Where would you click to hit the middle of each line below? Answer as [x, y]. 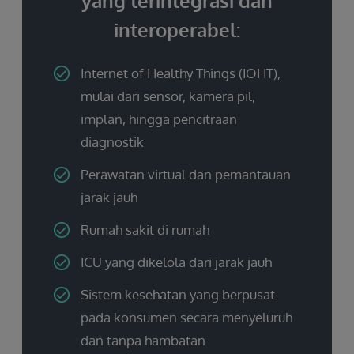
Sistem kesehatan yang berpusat [178, 294]
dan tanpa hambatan [143, 340]
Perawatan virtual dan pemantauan [186, 174]
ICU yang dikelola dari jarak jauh [176, 262]
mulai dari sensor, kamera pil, [168, 96]
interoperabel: [177, 29]
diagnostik [112, 141]
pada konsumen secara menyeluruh [186, 317]
